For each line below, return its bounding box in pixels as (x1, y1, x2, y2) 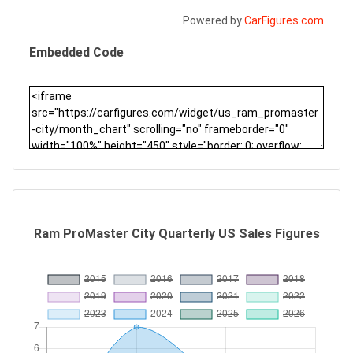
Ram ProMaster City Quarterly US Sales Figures (33, 226, 320, 241)
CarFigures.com (244, 14, 324, 27)
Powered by (183, 14, 244, 27)
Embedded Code (29, 45, 124, 60)
